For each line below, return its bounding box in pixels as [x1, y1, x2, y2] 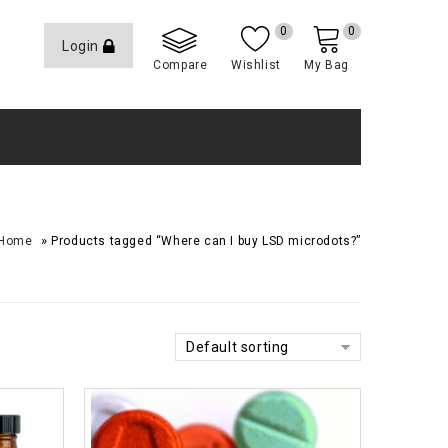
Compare [153, 58, 208, 72]
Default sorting [186, 339, 289, 355]
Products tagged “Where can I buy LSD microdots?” [51, 234, 361, 248]
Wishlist [230, 58, 281, 72]
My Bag [304, 58, 349, 72]
